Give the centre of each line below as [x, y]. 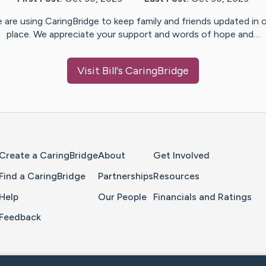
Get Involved [181, 156]
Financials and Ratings [202, 197]
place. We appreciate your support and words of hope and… [133, 34]
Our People [122, 197]
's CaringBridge [153, 71]
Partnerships [126, 176]
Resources [176, 176]
